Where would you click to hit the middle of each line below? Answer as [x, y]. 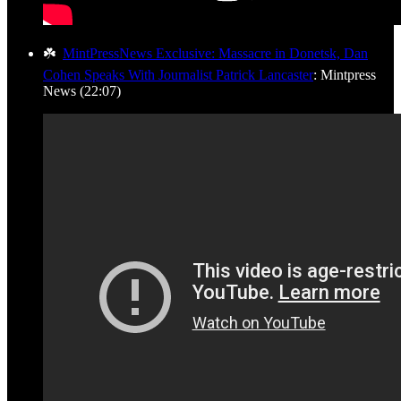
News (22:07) [82, 90]
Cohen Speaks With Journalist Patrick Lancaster [178, 74]
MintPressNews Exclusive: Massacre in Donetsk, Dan [215, 53]
